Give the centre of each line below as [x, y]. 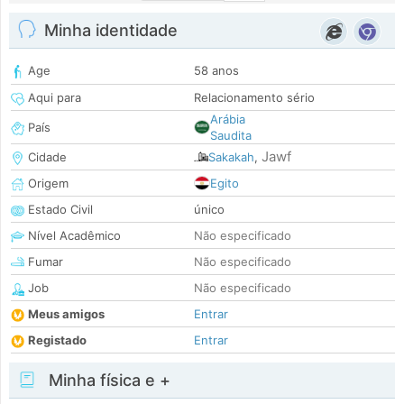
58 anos [216, 71]
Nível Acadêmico [73, 236]
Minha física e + [107, 381]
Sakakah [231, 157]
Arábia [228, 119]
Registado [57, 340]
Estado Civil [59, 210]
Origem [46, 184]
